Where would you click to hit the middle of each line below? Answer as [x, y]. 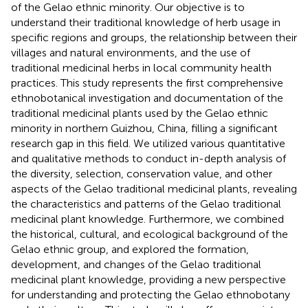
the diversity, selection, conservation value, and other [142, 173]
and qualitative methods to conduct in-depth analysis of [148, 158]
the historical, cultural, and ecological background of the [150, 234]
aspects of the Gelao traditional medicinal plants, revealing [154, 188]
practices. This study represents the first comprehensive [147, 82]
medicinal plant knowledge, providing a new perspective [148, 279]
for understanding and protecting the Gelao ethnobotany [151, 294]
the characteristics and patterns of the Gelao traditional [146, 203]
